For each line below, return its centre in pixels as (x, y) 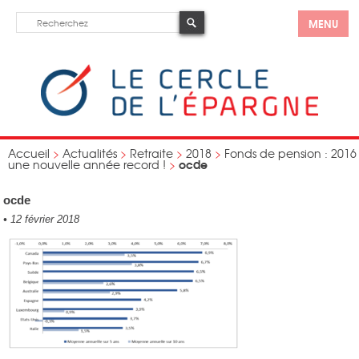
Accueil (29, 153)
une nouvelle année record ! (87, 164)
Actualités (90, 153)
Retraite (151, 153)
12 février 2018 (44, 219)
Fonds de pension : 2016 (290, 153)
